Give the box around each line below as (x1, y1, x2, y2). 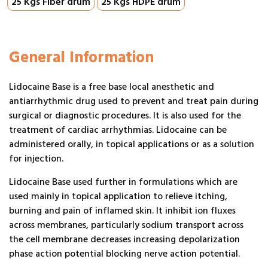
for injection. (9, 150, 63, 166)
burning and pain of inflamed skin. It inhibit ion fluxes (9, 202, 236, 218)
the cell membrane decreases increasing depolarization (9, 231, 240, 247)
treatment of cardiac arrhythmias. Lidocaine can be (9, 121, 227, 138)
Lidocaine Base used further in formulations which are (9, 173, 237, 190)
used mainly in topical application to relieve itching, (9, 188, 227, 204)
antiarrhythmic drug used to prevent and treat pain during (9, 93, 258, 109)
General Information (9, 44, 154, 70)
